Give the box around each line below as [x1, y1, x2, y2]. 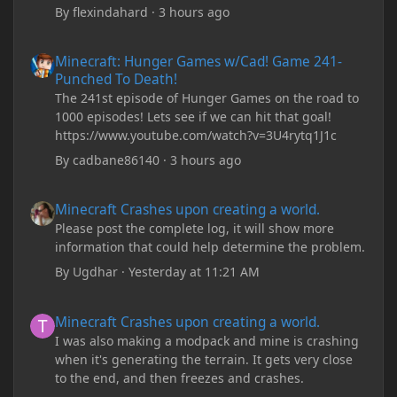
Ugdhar [73, 263, 119, 281]
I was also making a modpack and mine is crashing [55, 331, 360, 349]
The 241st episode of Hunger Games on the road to [55, 90, 360, 106]
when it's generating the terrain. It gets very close [55, 350, 354, 368]
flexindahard [73, 3, 149, 20]
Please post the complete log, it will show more [55, 220, 335, 237]
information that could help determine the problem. [55, 238, 366, 256]
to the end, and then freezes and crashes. [55, 369, 305, 386]
